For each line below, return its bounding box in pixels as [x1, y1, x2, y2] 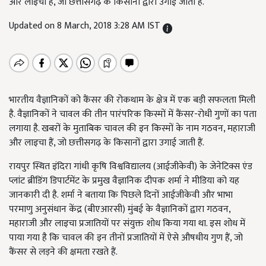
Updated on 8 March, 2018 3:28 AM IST [9, 18, 163, 34]
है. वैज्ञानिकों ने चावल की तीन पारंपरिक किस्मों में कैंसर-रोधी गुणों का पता [9, 106, 256, 122]
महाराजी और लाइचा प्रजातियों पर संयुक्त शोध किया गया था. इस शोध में [9, 216, 245, 232]
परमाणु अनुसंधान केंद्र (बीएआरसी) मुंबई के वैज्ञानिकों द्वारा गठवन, [9, 201, 230, 217]
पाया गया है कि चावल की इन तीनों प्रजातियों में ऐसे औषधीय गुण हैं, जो [9, 230, 243, 246]
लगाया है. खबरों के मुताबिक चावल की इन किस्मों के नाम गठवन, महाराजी [9, 121, 255, 137]
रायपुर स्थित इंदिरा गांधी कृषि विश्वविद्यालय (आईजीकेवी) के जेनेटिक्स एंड [9, 159, 252, 175]
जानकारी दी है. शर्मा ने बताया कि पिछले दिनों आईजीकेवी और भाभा [9, 187, 233, 203]
